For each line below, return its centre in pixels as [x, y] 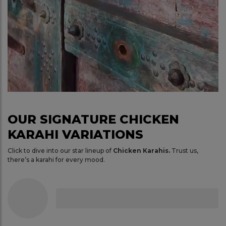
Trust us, [184, 151]
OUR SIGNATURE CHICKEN [93, 120]
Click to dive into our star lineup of [60, 151]
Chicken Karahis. [142, 151]
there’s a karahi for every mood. [56, 160]
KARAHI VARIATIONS [75, 135]
